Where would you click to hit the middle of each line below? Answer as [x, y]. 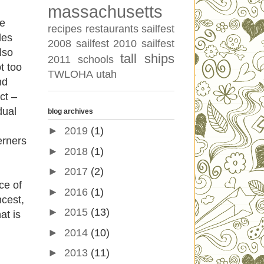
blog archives [70, 112]
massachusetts [105, 11]
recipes [65, 29]
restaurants [112, 29]
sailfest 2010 [106, 43]
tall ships [148, 58]
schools [95, 59]
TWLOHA [70, 74]
